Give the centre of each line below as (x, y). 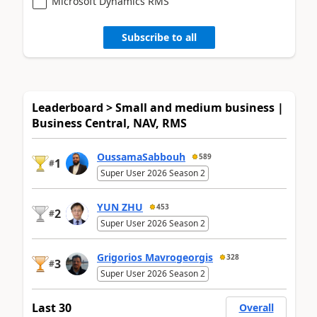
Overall (256, 307)
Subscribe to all (159, 38)
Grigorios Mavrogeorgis (155, 258)
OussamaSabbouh (141, 157)
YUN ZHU (120, 207)
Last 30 (52, 307)
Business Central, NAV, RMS (109, 123)
